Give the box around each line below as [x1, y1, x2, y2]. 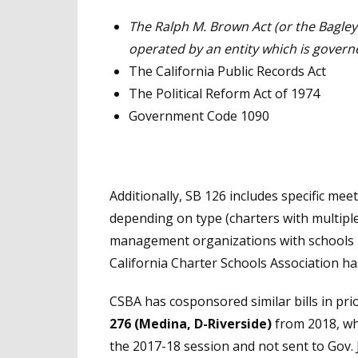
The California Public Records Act [129, 62, 326, 80]
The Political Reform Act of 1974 [129, 84, 320, 102]
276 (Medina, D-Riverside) [109, 314, 272, 332]
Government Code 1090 [129, 106, 269, 125]
